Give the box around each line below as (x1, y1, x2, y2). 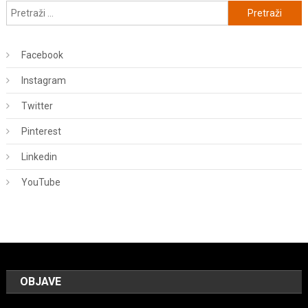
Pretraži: (228, 3, 265, 15)
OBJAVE (20, 275, 62, 289)
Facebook (21, 49, 63, 61)
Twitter (21, 100, 53, 112)
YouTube (21, 177, 60, 188)
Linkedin (21, 151, 57, 163)
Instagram (21, 75, 66, 87)
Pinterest (21, 126, 61, 137)
